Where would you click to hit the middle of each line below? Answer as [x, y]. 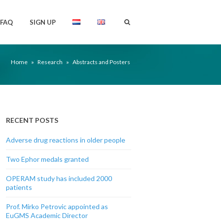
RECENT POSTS [32, 120]
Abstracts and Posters [101, 62]
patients [19, 187]
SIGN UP [43, 22]
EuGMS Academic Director [47, 215]
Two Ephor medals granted [47, 159]
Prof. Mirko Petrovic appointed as [57, 206]
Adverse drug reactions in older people [66, 140]
